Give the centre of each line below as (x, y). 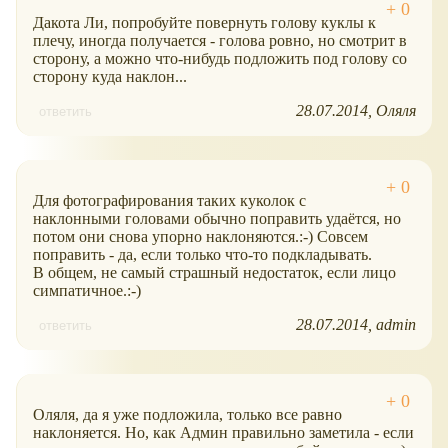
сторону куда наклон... (110, 77)
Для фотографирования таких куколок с (169, 201)
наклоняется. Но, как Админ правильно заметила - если (223, 433)
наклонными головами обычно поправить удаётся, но (217, 219)
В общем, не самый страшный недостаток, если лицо (214, 273)
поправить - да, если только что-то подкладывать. (202, 255)
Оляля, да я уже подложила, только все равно (187, 415)
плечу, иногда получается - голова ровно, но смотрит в (220, 41)
